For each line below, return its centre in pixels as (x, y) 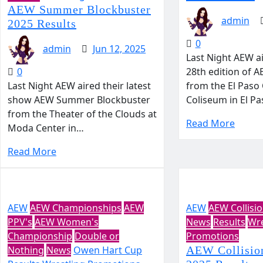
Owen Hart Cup (108, 250)
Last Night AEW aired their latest (79, 86)
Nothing (26, 250)
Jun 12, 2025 (119, 49)
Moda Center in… (46, 128)
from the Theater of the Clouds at (82, 114)
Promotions (212, 236)
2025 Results (42, 23)
